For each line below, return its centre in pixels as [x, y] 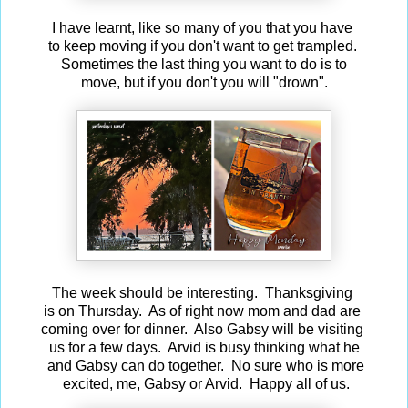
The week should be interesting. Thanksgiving [204, 293]
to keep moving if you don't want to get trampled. [204, 46]
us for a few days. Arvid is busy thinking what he [204, 348]
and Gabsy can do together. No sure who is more [204, 366]
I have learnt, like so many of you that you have [204, 28]
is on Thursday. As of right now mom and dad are [204, 311]
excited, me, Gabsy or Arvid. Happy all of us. [204, 384]
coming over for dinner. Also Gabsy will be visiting [204, 330]
